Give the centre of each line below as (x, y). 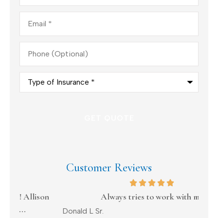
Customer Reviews (109, 167)
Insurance (35, 91)
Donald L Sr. (40, 211)
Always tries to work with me (109, 197)
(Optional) (37, 53)
